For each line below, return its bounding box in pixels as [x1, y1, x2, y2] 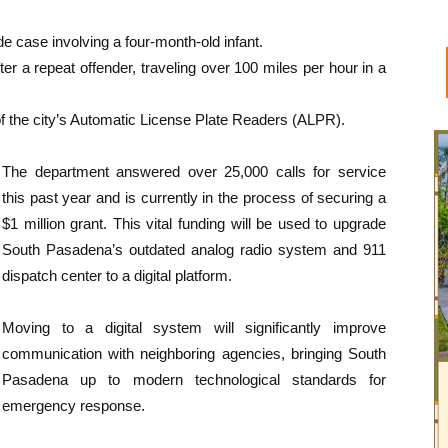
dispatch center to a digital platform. [2, 267, 232, 285]
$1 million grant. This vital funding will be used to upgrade [2, 215, 386, 233]
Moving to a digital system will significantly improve [2, 319, 386, 337]
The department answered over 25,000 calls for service [2, 163, 386, 181]
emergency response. [2, 397, 145, 415]
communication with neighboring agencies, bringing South [2, 345, 386, 363]
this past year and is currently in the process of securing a [2, 189, 386, 207]
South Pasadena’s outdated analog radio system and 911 [2, 241, 386, 259]
